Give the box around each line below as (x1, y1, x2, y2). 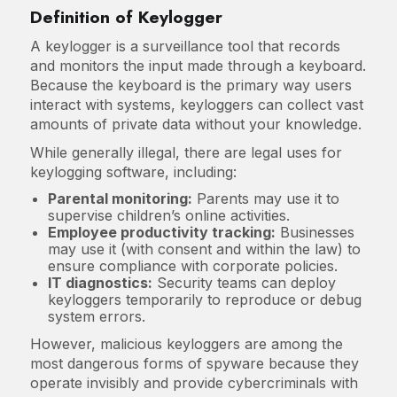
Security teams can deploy (152, 273, 336, 292)
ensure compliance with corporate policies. (47, 256, 338, 275)
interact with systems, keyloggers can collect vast (29, 95, 363, 113)
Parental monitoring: (47, 189, 192, 207)
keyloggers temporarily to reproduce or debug (47, 290, 362, 308)
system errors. (47, 307, 145, 325)
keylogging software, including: (29, 162, 237, 181)
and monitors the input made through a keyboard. (29, 56, 366, 74)
